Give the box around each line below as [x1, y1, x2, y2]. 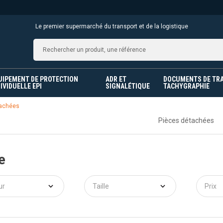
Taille [93, 182, 109, 191]
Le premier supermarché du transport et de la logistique [35, 23, 188, 30]
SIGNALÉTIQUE [106, 82, 150, 91]
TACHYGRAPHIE [163, 82, 210, 91]
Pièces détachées [158, 116, 214, 125]
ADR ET [106, 75, 127, 84]
